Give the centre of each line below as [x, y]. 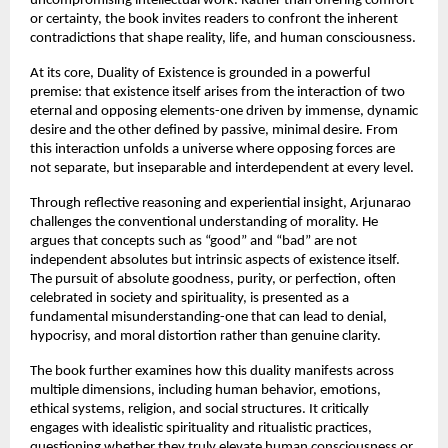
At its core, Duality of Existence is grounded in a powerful [200, 73]
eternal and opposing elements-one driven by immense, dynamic [224, 111]
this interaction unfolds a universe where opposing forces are [212, 149]
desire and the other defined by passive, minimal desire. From [214, 130]
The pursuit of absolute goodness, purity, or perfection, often [213, 279]
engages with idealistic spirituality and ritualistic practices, [201, 428]
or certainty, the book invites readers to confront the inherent [214, 19]
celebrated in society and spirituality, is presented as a [189, 298]
